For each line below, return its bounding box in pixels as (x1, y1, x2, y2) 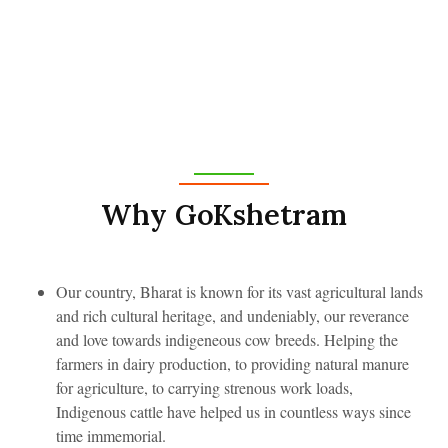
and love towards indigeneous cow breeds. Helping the (56, 329, 398, 351)
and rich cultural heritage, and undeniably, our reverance (56, 305, 409, 327)
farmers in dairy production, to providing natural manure (56, 353, 409, 375)
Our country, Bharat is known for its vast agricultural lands (56, 281, 423, 303)
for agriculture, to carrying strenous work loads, (56, 377, 353, 399)
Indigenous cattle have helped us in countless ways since (56, 401, 411, 423)
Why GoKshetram (101, 196, 347, 234)
